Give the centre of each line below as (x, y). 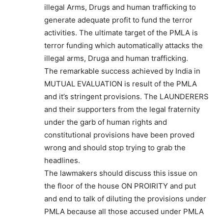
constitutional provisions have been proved (119, 135)
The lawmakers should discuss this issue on (121, 173)
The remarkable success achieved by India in (122, 71)
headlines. (62, 160)
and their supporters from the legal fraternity (122, 109)
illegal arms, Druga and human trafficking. (116, 58)
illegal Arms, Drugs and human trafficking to (120, 7)
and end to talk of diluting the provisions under (125, 198)
